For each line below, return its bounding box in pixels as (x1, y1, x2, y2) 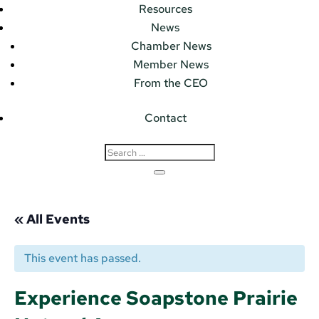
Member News (133, 57, 209, 73)
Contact (144, 110, 187, 126)
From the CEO (134, 75, 208, 91)
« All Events (14, 210, 90, 227)
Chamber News (130, 38, 211, 54)
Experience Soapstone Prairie (14, 285, 298, 310)
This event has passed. (24, 250, 141, 266)
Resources (138, 1, 192, 17)
